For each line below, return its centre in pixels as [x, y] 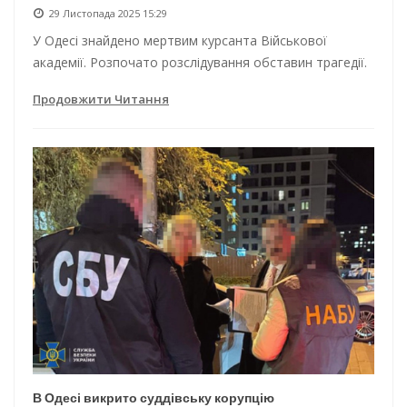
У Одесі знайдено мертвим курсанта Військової [180, 40]
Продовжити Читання [101, 99]
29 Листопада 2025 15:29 [108, 13]
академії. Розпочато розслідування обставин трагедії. [200, 62]
